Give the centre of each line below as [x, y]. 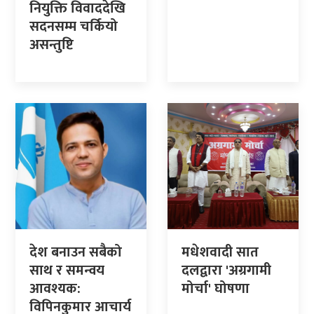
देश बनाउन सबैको [76, 252]
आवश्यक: [55, 288]
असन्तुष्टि [52, 45]
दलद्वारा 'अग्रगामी [226, 270]
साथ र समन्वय [67, 270]
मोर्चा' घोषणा [216, 288]
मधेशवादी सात [220, 252]
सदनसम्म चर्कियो [74, 26]
